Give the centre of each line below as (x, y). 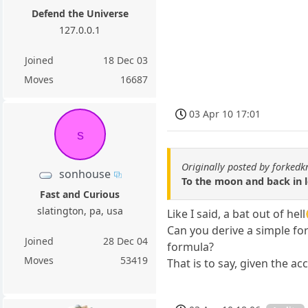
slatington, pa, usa (80, 211)
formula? (191, 246)
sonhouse (85, 174)
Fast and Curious (80, 195)
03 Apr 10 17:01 (225, 113)
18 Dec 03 (126, 60)
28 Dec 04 (126, 241)
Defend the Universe (80, 14)
